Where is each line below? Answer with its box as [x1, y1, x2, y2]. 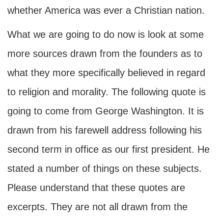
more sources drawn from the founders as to [7, 48, 202, 59]
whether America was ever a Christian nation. [7, 5, 205, 16]
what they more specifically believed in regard [7, 67, 205, 78]
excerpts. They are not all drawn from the [7, 201, 188, 212]
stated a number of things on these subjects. [7, 163, 202, 174]
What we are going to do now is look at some [7, 29, 204, 40]
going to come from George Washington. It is [7, 106, 204, 116]
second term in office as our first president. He [7, 144, 210, 155]
